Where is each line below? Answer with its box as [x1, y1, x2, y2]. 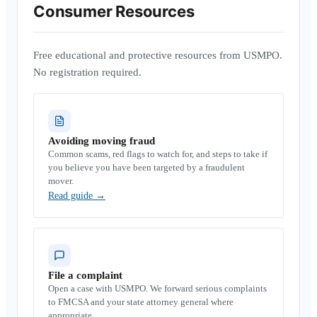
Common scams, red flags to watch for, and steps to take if [48, 149, 267, 159]
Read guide [48, 190, 96, 201]
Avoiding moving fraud [48, 135, 155, 146]
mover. [48, 175, 74, 186]
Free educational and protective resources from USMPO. [33, 50, 282, 61]
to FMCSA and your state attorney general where [48, 296, 234, 307]
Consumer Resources [33, 2, 195, 21]
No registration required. [33, 67, 142, 78]
